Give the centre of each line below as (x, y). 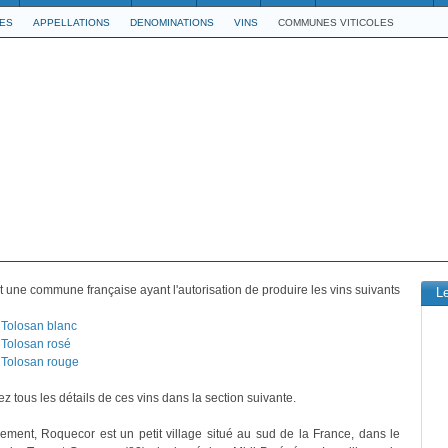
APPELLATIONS (71, 22)
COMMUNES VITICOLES (336, 22)
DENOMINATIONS (172, 22)
